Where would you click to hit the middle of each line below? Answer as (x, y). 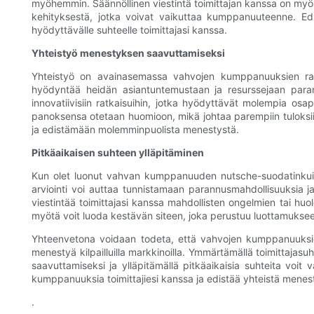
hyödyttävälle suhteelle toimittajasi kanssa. (129, 30)
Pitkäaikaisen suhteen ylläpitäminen (118, 153)
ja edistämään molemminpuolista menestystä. (135, 130)
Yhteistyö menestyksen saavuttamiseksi (128, 53)
